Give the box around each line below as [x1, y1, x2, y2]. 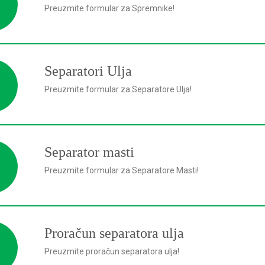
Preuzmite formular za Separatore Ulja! [44, 85, 192, 94]
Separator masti [44, 144, 134, 160]
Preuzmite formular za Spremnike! [44, 4, 174, 13]
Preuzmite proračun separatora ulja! [44, 247, 179, 256]
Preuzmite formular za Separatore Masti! [44, 166, 199, 175]
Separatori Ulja [44, 63, 132, 79]
